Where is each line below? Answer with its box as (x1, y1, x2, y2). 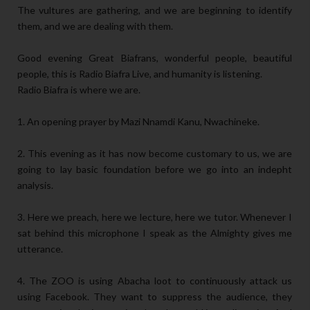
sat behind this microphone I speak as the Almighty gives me (17, 227, 292, 239)
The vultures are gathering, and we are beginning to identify (17, 4, 292, 17)
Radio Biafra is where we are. (17, 84, 140, 96)
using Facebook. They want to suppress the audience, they (17, 291, 292, 303)
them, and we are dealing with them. (17, 20, 173, 33)
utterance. (17, 243, 63, 255)
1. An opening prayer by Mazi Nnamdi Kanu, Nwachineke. (17, 116, 259, 128)
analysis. (17, 179, 53, 192)
